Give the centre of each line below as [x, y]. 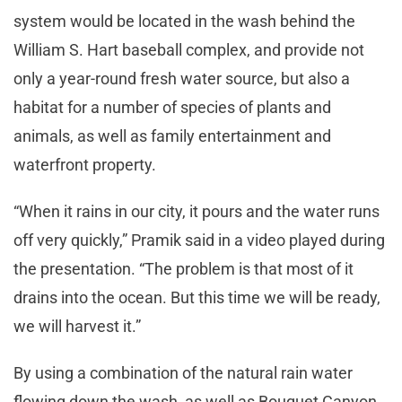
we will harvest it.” [81, 327]
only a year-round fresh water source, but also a [182, 79]
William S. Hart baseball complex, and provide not [189, 50]
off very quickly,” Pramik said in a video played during [199, 240]
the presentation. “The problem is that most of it [184, 269]
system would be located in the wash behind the [184, 22]
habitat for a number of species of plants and [172, 108]
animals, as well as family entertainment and [172, 136]
